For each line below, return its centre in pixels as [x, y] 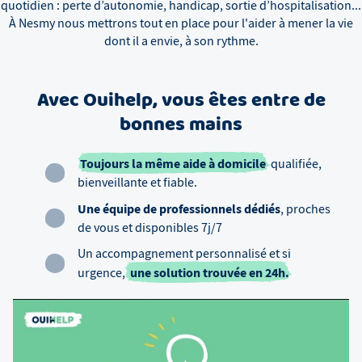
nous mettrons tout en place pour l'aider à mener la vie [204, 24]
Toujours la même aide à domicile [174, 163]
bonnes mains [181, 126]
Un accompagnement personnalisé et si [184, 253]
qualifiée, [296, 164]
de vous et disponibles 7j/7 [149, 227]
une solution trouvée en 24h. [208, 272]
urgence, [101, 273]
